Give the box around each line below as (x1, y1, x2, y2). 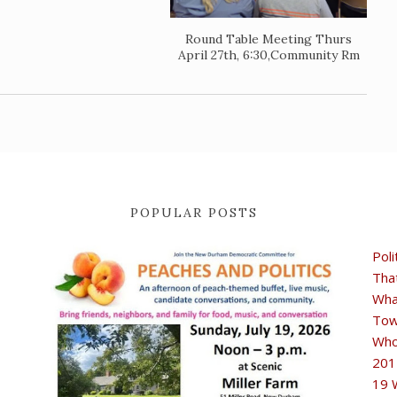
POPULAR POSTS (129, 205, 258, 221)
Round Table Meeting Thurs (185, 31, 352, 47)
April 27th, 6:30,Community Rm (177, 47, 360, 63)
